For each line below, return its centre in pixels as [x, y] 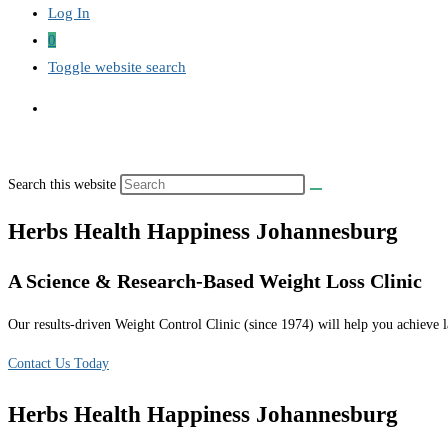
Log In [69, 13]
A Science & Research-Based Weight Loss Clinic [215, 281]
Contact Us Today [58, 363]
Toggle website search [117, 67]
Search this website [64, 184]
